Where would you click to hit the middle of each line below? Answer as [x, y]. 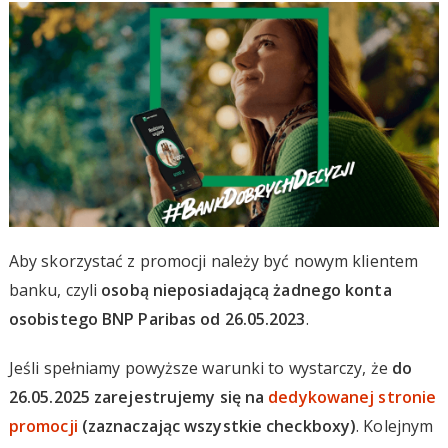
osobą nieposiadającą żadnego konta [246, 289]
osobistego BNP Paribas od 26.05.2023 [157, 318]
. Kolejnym [395, 425]
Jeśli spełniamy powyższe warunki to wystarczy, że [200, 367]
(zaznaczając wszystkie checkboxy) [217, 425]
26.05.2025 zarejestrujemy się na [138, 396]
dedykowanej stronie [352, 396]
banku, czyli [55, 289]
